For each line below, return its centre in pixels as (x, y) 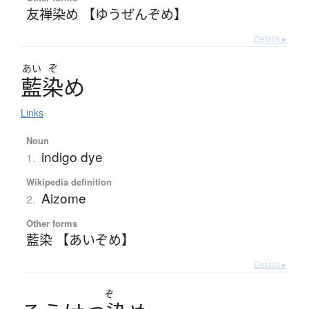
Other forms (51, 223)
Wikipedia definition (69, 182)
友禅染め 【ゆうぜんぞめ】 (106, 14)
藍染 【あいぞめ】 (80, 239)
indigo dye (72, 157)
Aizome (63, 198)
